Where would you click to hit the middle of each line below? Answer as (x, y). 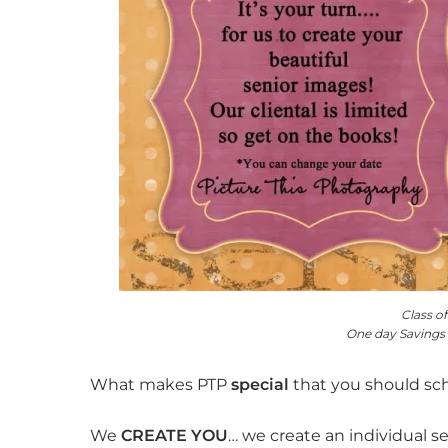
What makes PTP (160, 385)
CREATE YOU (174, 436)
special (262, 385)
